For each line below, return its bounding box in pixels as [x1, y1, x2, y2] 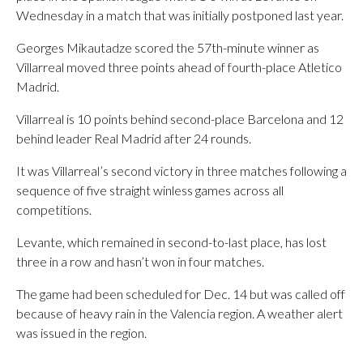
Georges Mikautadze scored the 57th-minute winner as [16, 40, 319, 55]
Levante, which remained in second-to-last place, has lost [16, 234, 327, 250]
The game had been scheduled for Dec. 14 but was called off [16, 286, 345, 301]
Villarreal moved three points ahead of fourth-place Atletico [16, 59, 342, 75]
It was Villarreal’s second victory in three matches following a [16, 163, 347, 178]
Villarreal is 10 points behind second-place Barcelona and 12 [16, 111, 344, 126]
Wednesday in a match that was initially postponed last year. [16, 7, 344, 23]
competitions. [16, 202, 92, 217]
